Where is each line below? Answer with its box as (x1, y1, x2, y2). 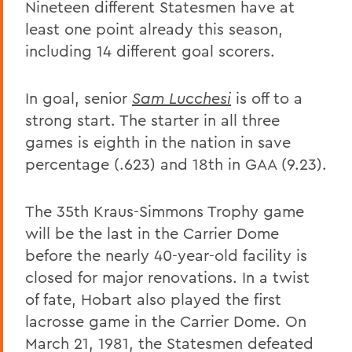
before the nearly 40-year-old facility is (25, 244, 307, 265)
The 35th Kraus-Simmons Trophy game (25, 200, 304, 221)
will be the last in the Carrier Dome (25, 222, 279, 243)
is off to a (231, 87, 302, 108)
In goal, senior (25, 87, 132, 108)
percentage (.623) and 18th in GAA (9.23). (25, 153, 327, 174)
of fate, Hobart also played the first (25, 288, 281, 309)
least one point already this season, (25, 18, 283, 38)
